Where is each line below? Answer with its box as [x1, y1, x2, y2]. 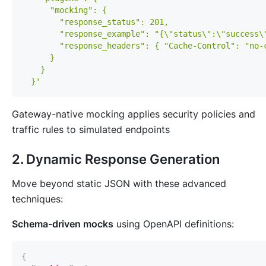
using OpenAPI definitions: [113, 218, 234, 230]
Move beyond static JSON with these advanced [12, 178, 226, 190]
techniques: [12, 193, 63, 205]
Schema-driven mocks [12, 218, 113, 230]
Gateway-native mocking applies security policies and [12, 108, 255, 121]
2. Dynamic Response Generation [12, 151, 220, 167]
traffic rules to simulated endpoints [12, 123, 170, 136]
